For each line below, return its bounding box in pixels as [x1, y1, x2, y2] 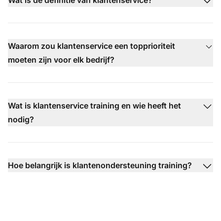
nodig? [8, 114, 34, 124]
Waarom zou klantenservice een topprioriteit [8, 40, 175, 51]
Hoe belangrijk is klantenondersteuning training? [8, 160, 192, 170]
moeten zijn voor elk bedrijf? [8, 54, 114, 65]
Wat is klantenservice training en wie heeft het [8, 100, 181, 110]
